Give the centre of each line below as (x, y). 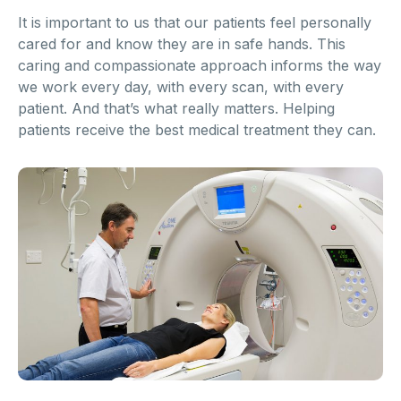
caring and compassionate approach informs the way (200, 66)
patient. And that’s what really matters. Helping (176, 109)
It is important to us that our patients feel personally (195, 23)
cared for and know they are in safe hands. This (182, 44)
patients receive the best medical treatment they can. (197, 130)
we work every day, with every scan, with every (181, 87)
